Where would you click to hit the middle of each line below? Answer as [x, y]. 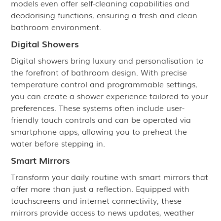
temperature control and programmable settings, [104, 84]
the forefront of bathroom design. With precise [99, 72]
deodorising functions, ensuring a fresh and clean [104, 15]
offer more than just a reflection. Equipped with [100, 188]
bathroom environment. [56, 27]
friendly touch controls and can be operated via [101, 119]
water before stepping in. [58, 143]
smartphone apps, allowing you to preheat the [99, 131]
